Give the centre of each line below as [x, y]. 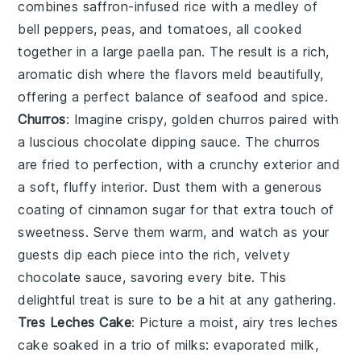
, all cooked [266, 29]
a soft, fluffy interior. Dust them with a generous [170, 187]
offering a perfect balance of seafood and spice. [173, 97]
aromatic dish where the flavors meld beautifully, [171, 75]
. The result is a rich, [266, 52]
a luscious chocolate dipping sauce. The [146, 142]
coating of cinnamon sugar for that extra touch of [176, 210]
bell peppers [56, 29]
